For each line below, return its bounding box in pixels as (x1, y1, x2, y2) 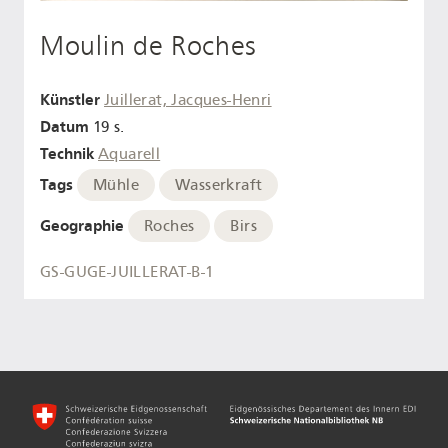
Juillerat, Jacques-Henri (104, 91, 272, 110)
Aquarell (98, 144, 161, 163)
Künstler (40, 90, 100, 110)
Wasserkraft (175, 176, 263, 195)
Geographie (40, 216, 124, 236)
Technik (40, 143, 94, 163)
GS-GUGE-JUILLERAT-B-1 (40, 262, 215, 281)
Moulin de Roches (40, 30, 258, 63)
